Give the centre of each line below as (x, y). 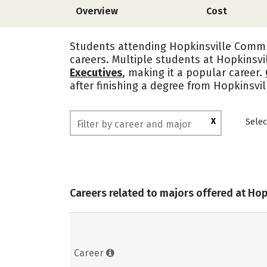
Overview (97, 11)
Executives (96, 73)
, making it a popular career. (194, 73)
